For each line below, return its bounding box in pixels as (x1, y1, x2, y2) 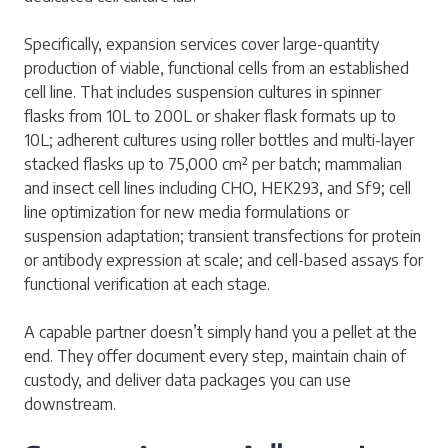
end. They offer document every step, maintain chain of (24, 345, 406, 366)
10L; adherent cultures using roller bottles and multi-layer (24, 129, 414, 150)
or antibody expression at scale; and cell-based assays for (24, 249, 423, 270)
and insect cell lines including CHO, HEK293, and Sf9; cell (24, 177, 411, 198)
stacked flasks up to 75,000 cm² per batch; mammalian (24, 153, 402, 174)
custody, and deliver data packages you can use (24, 369, 351, 390)
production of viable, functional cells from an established (24, 57, 409, 78)
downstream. (24, 393, 116, 414)
